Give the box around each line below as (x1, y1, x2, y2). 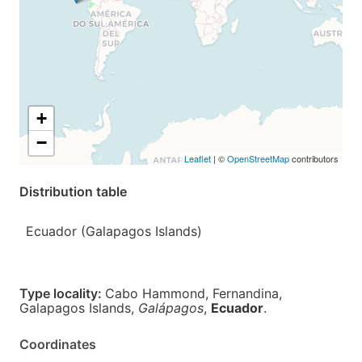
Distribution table (19, 183, 127, 200)
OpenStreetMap (227, 152, 289, 165)
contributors (289, 152, 339, 165)
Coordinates (19, 336, 96, 352)
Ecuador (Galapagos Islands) (26, 223, 202, 239)
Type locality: (19, 285, 105, 301)
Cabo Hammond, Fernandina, (105, 285, 282, 301)
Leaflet (184, 152, 211, 165)
